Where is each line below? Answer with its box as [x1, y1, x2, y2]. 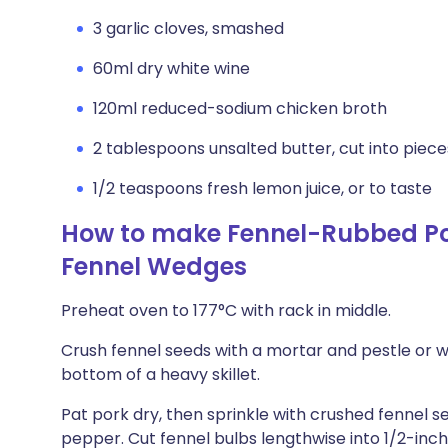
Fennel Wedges [61, 250, 247, 283]
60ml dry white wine [93, 57, 250, 80]
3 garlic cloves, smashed [93, 17, 284, 40]
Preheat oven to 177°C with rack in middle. [61, 299, 391, 322]
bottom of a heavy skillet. [61, 363, 260, 386]
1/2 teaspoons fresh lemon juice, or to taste [93, 177, 432, 200]
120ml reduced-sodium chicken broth [93, 97, 387, 120]
